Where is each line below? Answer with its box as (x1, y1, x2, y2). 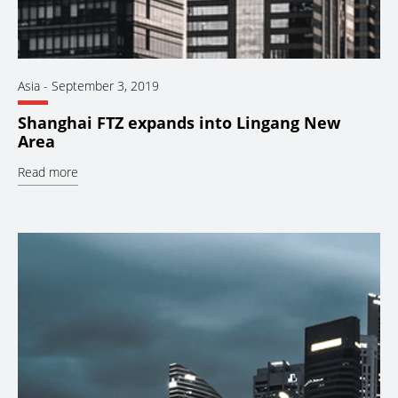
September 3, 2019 (52, 77, 159, 95)
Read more (18, 163, 78, 180)
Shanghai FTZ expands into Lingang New (18, 111, 340, 133)
